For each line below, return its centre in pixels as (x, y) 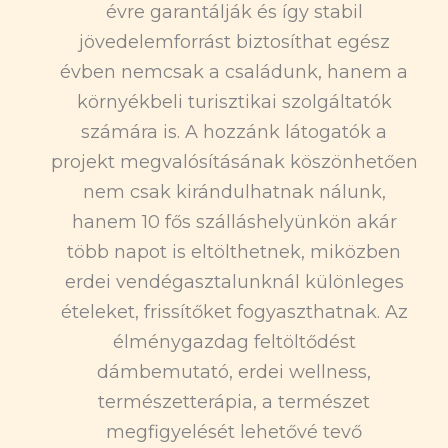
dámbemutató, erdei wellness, (234, 371)
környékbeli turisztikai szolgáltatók (234, 101)
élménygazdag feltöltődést (234, 341)
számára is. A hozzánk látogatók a (234, 131)
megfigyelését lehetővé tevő (234, 431)
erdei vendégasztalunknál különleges (234, 281)
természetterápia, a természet (234, 401)
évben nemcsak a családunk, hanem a (234, 71)
